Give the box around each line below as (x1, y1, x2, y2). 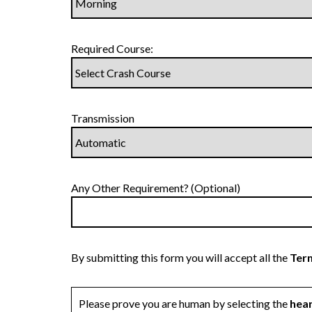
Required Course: (71, 42, 153, 55)
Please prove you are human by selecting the (79, 297, 288, 310)
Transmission (71, 111, 134, 125)
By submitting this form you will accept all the (71, 251, 290, 264)
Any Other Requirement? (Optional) (71, 181, 240, 194)
